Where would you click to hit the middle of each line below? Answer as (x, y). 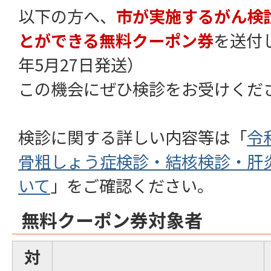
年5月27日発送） (81, 64)
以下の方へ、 (67, 16)
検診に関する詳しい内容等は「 (132, 137)
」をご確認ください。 (132, 185)
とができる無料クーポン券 (116, 40)
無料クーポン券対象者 (112, 220)
